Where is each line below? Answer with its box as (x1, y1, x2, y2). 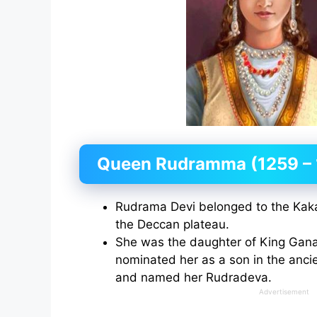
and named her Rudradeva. (115, 270, 272, 285)
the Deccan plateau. (115, 217, 229, 232)
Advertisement (258, 287, 309, 296)
